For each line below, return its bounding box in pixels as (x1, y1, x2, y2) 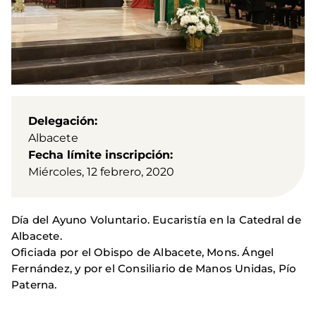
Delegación (28, 114, 95, 128)
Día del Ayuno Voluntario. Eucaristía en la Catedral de (11, 213, 301, 227)
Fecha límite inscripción (28, 148, 170, 162)
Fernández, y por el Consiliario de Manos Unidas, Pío (11, 262, 297, 276)
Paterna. (11, 278, 57, 292)
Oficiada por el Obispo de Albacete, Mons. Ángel (11, 245, 274, 260)
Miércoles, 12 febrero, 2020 (28, 165, 174, 179)
